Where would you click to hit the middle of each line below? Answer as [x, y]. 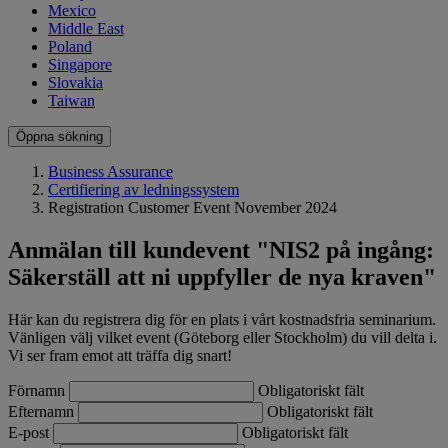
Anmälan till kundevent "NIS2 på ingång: [221, 250]
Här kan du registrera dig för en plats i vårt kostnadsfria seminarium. [222, 320]
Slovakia [75, 83]
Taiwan [71, 101]
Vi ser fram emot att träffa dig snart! [120, 356]
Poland [70, 47]
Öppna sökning [59, 137]
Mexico [72, 11]
